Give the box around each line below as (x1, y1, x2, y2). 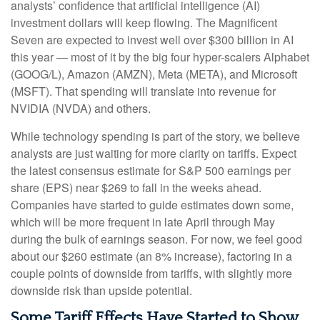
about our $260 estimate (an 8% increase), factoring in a (11, 247, 292, 264)
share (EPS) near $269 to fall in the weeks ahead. (11, 179, 261, 196)
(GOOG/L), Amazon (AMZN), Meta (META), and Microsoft (11, 65, 297, 82)
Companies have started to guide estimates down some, (11, 196, 294, 213)
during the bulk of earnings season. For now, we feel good (11, 230, 302, 247)
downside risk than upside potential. (11, 281, 192, 299)
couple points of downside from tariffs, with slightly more (11, 264, 292, 281)
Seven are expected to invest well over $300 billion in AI (11, 31, 294, 48)
